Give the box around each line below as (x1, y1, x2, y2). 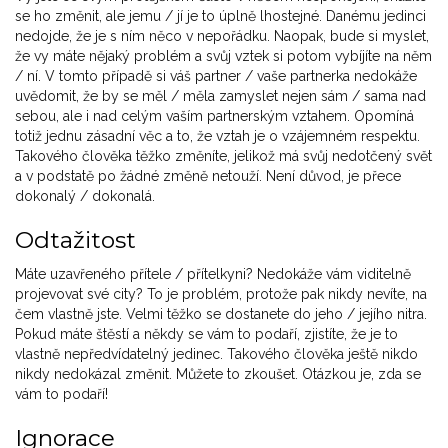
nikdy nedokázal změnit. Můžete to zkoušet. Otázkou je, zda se (15, 366, 421, 383)
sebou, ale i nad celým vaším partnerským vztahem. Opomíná (15, 108, 414, 125)
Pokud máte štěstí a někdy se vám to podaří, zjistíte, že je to (15, 326, 398, 343)
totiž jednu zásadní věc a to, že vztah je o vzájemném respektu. (15, 128, 420, 145)
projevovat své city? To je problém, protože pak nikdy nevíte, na (15, 286, 427, 303)
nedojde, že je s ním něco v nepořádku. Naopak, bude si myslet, (15, 28, 429, 45)
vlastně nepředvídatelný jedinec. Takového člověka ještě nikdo (15, 346, 418, 363)
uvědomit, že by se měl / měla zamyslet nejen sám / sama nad (15, 88, 426, 105)
